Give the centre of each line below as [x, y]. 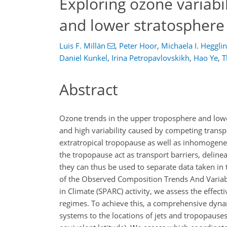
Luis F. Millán [82, 46]
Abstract [89, 89]
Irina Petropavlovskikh [150, 58]
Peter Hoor [138, 46]
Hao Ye [206, 58]
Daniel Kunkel [83, 58]
